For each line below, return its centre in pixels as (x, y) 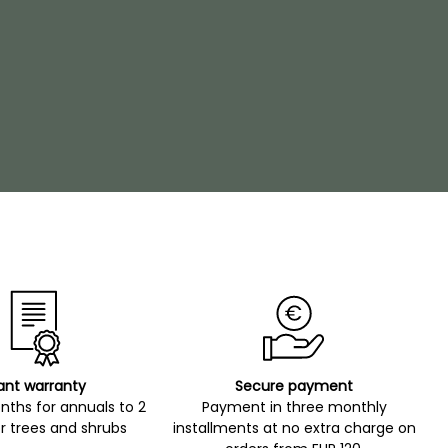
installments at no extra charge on (294, 427)
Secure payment (294, 385)
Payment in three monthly (294, 406)
